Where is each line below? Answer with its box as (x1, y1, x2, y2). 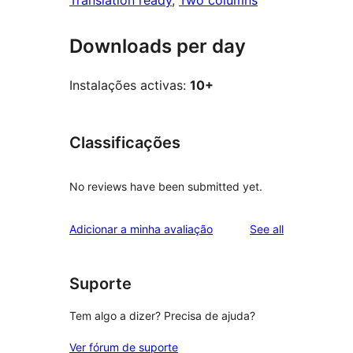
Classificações (69, 133, 180, 153)
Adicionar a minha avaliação (69, 221, 213, 236)
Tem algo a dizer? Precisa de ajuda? (69, 309, 255, 323)
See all (250, 221, 284, 236)
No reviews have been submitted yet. (69, 179, 262, 193)
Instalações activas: (69, 77, 190, 94)
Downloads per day (69, 35, 246, 58)
